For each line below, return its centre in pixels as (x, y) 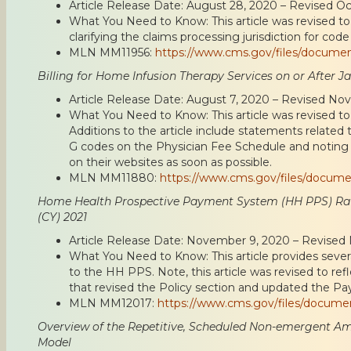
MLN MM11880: (114, 177)
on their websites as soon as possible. (170, 162)
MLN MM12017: (113, 303)
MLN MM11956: (112, 52)
